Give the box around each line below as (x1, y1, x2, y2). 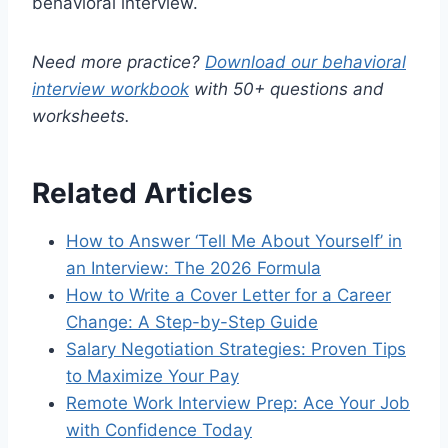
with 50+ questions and (189, 78, 384, 99)
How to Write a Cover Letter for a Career (66, 284, 391, 305)
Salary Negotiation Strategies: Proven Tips (66, 338, 406, 359)
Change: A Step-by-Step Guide (66, 311, 318, 332)
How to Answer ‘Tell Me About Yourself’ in (66, 230, 402, 251)
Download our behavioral (205, 51, 406, 72)
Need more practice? (32, 51, 205, 72)
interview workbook (32, 78, 189, 99)
